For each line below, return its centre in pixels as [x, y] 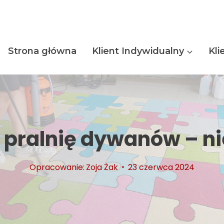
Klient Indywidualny [138, 51]
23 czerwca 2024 [161, 167]
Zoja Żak [102, 167]
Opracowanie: [57, 167]
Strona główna [42, 51]
